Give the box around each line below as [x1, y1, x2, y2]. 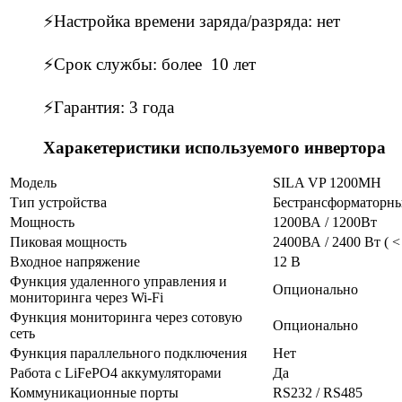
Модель [10, 175, 57, 191]
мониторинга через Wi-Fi [10, 290, 163, 306]
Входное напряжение [10, 254, 140, 270]
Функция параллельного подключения [10, 345, 247, 362]
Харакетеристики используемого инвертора [43, 138, 386, 158]
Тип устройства [10, 195, 107, 211]
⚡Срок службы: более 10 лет [43, 55, 256, 74]
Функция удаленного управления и [10, 274, 227, 290]
